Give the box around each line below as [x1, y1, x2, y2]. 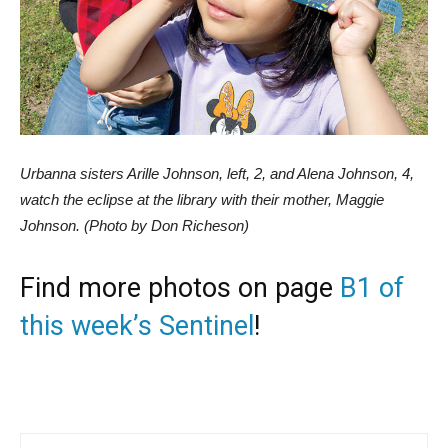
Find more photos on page [20, 272, 340, 305]
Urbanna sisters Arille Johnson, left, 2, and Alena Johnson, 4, [20, 165, 414, 183]
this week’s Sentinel [20, 310, 254, 343]
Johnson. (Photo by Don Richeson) [20, 217, 249, 235]
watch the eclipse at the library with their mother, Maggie [20, 191, 384, 209]
